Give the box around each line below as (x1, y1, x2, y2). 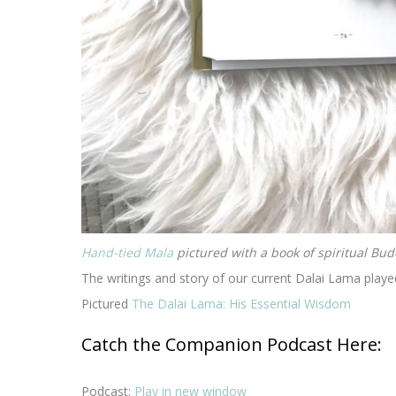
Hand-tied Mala (81, 244, 173, 262)
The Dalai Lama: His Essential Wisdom (132, 295, 351, 313)
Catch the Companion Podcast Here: (81, 332, 382, 357)
